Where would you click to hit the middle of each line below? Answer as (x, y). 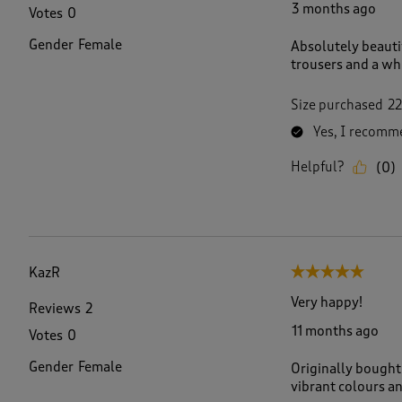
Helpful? (317, 167)
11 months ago (335, 331)
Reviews (55, 309)
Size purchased (336, 105)
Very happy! (326, 302)
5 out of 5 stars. (338, 273)
